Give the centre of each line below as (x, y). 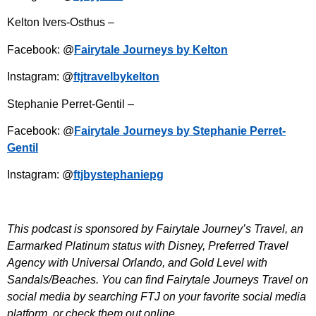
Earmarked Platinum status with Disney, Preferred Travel (148, 246)
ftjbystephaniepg (119, 175)
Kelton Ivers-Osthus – (61, 23)
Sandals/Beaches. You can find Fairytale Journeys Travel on (158, 280)
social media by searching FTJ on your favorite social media (157, 297)
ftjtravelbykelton (116, 77)
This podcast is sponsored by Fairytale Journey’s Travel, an (155, 229)
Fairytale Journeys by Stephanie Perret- (180, 131)
